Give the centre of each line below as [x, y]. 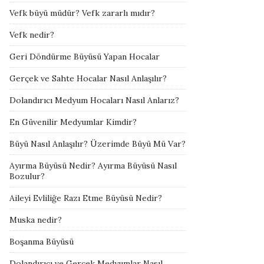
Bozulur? [27, 176]
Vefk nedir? [32, 35]
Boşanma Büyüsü [42, 242]
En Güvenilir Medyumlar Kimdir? [73, 122]
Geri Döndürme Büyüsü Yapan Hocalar [85, 57]
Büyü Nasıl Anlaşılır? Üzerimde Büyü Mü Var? [98, 144]
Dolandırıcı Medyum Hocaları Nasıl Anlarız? [94, 100]
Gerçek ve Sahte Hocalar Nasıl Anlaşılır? [88, 78]
